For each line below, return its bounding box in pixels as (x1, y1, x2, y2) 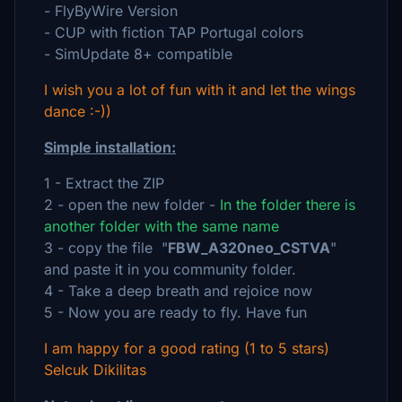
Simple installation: (44, 138, 176, 156)
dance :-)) (44, 102, 111, 120)
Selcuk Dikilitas (44, 361, 146, 379)
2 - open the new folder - (44, 196, 220, 214)
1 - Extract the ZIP (44, 174, 164, 192)
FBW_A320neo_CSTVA (168, 239, 330, 257)
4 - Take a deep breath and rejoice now (44, 282, 312, 300)
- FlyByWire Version (44, 2, 178, 20)
